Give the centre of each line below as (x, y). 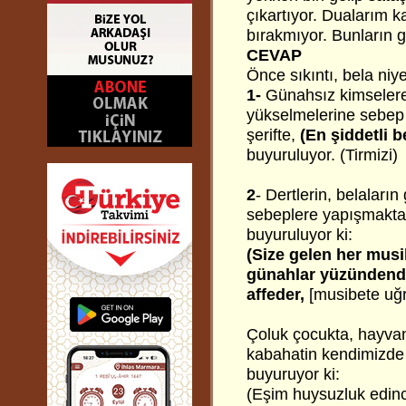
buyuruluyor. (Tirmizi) (322, 155)
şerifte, (273, 135)
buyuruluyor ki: (300, 235)
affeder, (278, 295)
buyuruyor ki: (293, 374)
